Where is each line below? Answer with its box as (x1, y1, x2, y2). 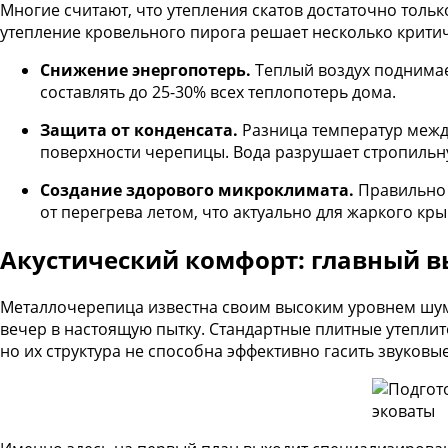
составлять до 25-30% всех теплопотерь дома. (40, 81, 396, 104)
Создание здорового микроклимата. (40, 179, 354, 202)
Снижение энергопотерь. (40, 59, 251, 82)
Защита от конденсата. (40, 119, 238, 142)
